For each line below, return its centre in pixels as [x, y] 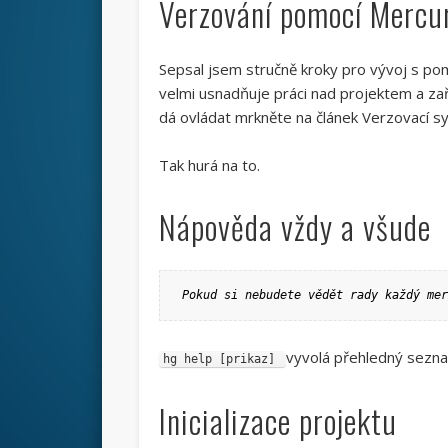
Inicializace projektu [277, 420]
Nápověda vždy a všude [294, 226]
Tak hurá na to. [209, 164]
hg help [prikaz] [222, 358]
